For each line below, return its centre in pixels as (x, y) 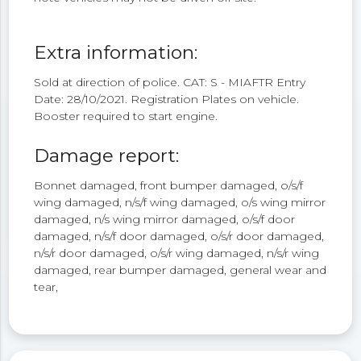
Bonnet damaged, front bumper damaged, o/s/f (169, 185)
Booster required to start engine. (126, 116)
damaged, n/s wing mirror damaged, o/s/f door (165, 219)
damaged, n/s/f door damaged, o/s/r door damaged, (179, 236)
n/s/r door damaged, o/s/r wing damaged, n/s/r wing (177, 253)
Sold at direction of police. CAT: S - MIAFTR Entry (170, 83)
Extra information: (116, 53)
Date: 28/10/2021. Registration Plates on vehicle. (167, 100)
